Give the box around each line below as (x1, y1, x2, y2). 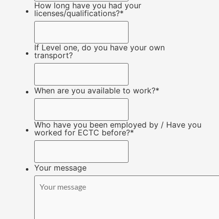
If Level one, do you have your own (34, 43, 165, 53)
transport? (34, 50, 73, 61)
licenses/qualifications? (34, 8, 120, 19)
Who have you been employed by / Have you (34, 119, 201, 130)
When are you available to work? (34, 85, 155, 95)
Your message (34, 162, 87, 173)
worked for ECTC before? (34, 127, 130, 137)
